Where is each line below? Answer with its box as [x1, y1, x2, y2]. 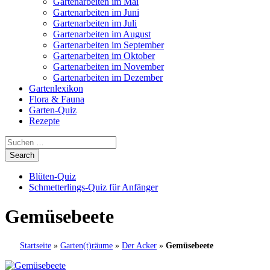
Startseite [20, 240, 51, 250]
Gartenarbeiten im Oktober [53, 51, 155, 61]
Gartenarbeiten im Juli [53, 18, 137, 28]
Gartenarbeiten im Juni [53, 7, 139, 17]
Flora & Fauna [29, 94, 84, 104]
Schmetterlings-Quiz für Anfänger [29, 182, 158, 192]
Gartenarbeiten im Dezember [53, 72, 163, 83]
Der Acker [122, 240, 157, 250]
